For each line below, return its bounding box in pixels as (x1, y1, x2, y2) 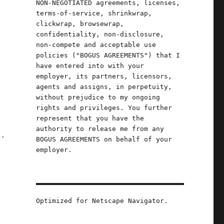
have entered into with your (35, 62, 144, 69)
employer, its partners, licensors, (35, 72, 172, 80)
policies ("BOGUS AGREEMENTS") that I (35, 51, 180, 59)
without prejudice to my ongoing (35, 93, 160, 101)
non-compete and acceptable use (35, 41, 156, 48)
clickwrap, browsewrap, (35, 20, 124, 27)
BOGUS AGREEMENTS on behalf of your (35, 135, 172, 143)
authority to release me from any (35, 125, 164, 132)
